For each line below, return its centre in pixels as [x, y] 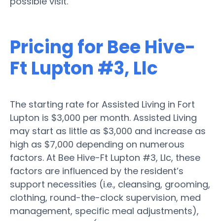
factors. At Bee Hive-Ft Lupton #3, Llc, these [105, 157]
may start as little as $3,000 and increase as [108, 131]
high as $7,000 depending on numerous [97, 144]
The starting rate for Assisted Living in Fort [102, 104]
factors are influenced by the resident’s [97, 171]
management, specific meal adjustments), [104, 211]
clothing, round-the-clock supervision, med [105, 197]
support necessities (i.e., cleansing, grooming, [110, 184]
